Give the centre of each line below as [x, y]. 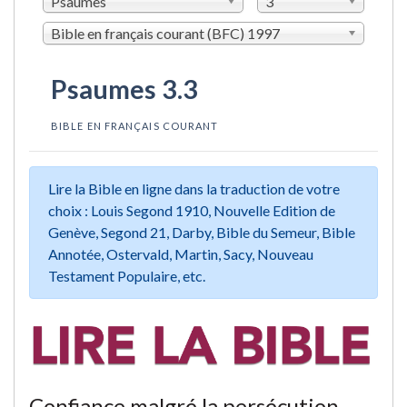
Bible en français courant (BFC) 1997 [165, 33]
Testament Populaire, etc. [127, 275]
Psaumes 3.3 [124, 89]
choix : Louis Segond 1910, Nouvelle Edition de [192, 210]
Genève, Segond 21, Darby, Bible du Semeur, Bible [202, 232]
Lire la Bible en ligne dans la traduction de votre [194, 188]
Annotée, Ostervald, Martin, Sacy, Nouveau [181, 253]
